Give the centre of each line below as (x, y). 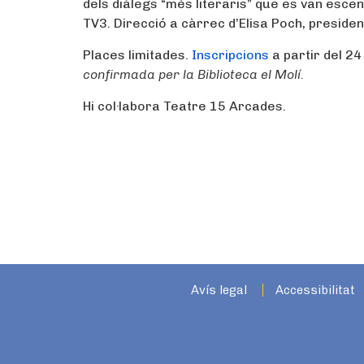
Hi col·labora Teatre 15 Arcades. (184, 106)
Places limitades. (137, 55)
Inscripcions (230, 55)
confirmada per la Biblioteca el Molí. (193, 74)
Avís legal (219, 290)
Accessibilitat (315, 290)
